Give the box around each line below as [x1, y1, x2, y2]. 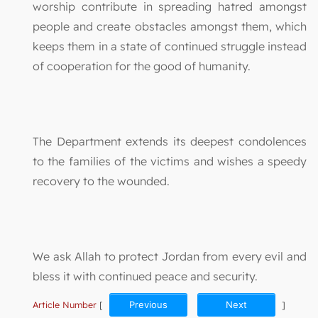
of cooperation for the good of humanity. [33, 58, 251, 73]
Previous [129, 298, 168, 310]
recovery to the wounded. [33, 173, 170, 188]
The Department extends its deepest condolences [33, 133, 307, 148]
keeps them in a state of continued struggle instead [33, 38, 307, 53]
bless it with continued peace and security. [33, 268, 258, 283]
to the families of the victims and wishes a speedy [33, 153, 307, 168]
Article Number [33, 298, 97, 310]
